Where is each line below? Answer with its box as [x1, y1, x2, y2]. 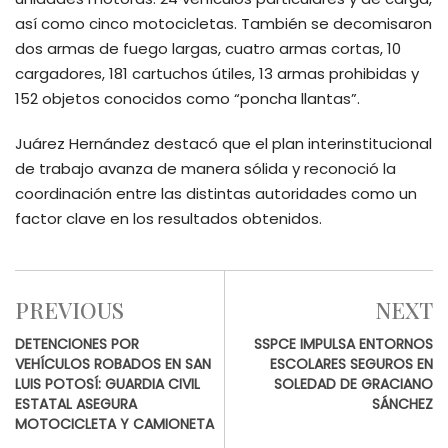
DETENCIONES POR [15, 334, 139, 355]
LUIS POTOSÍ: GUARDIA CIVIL [15, 374, 200, 395]
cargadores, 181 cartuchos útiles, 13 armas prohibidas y [15, 63, 419, 85]
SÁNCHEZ [372, 394, 433, 415]
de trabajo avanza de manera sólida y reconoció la [15, 158, 396, 180]
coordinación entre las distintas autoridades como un [15, 183, 417, 205]
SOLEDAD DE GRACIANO [274, 374, 433, 395]
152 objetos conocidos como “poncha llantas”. [15, 88, 360, 110]
